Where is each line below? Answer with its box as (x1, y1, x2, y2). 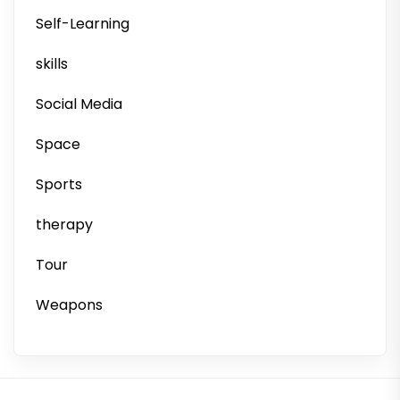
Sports (36, 174, 82, 195)
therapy (36, 214, 93, 235)
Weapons (36, 295, 103, 315)
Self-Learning (36, 13, 129, 34)
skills (36, 54, 68, 74)
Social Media (36, 94, 122, 114)
